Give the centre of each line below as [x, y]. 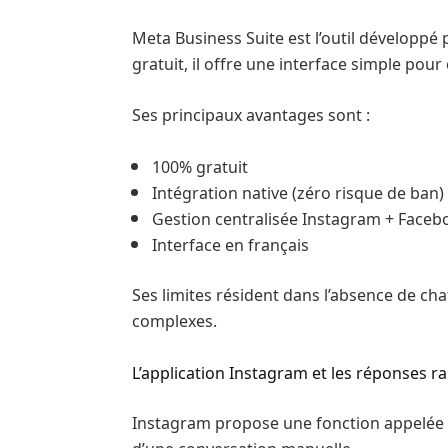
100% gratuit [200, 165]
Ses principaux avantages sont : [251, 113]
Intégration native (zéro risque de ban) [298, 191]
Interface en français [230, 243]
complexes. [174, 319]
